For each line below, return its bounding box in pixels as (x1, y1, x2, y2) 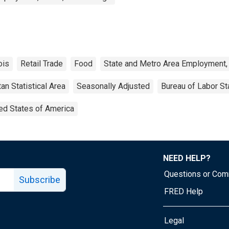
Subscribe (19, 174, 60, 185)
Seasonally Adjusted (77, 81, 150, 91)
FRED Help (164, 186, 203, 196)
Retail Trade (20, 58, 63, 68)
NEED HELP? (163, 153, 211, 163)
